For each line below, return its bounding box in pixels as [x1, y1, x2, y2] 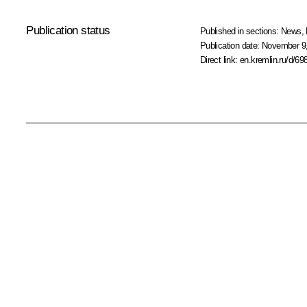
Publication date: [199, 40, 262, 51]
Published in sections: [199, 25, 282, 36]
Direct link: [199, 54, 241, 65]
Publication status [26, 23, 110, 37]
